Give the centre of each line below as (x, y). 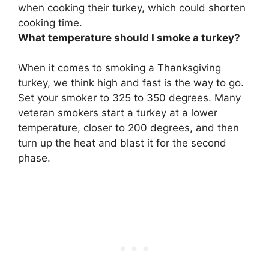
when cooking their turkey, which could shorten (132, 8)
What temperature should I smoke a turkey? (129, 38)
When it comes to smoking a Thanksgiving (119, 68)
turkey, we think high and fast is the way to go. (131, 83)
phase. (34, 158)
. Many (225, 98)
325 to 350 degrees (160, 98)
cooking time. (50, 23)
